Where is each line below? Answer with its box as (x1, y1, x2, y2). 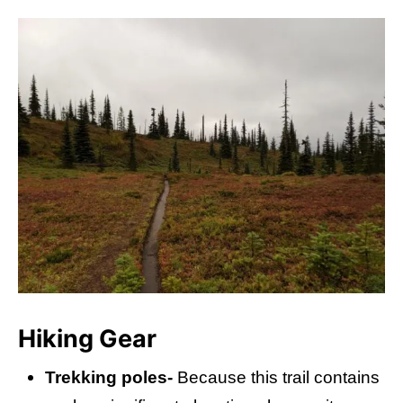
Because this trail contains (173, 368, 380, 388)
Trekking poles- (45, 368, 173, 388)
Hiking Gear (18, 324, 157, 354)
